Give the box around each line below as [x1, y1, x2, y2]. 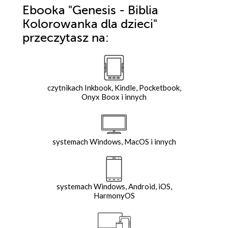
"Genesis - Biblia [65, 4, 158, 18]
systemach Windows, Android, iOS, [56, 182, 172, 191]
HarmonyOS [93, 191, 135, 201]
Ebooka [22, 4, 65, 18]
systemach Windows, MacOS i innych [52, 137, 176, 147]
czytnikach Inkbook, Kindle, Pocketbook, [47, 83, 181, 93]
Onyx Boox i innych [81, 92, 147, 102]
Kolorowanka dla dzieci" [22, 17, 157, 32]
